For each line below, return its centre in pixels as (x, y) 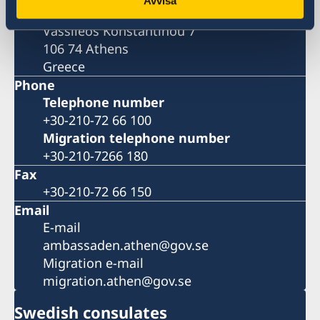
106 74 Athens (86, 49)
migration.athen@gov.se (117, 281)
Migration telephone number (136, 138)
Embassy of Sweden (103, 13)
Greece (64, 67)
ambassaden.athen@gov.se (126, 245)
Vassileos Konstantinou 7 (119, 31)
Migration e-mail (93, 263)
